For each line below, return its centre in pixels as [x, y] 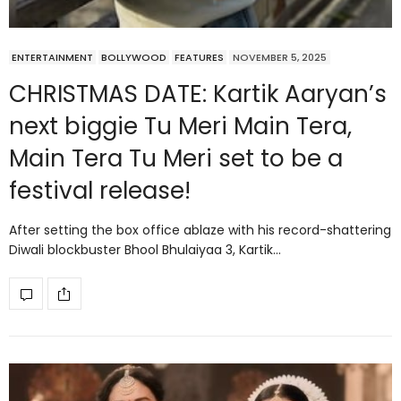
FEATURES [199, 58]
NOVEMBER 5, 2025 [280, 58]
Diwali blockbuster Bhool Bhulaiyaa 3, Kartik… [145, 250]
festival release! [100, 191]
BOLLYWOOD [134, 58]
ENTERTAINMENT [52, 58]
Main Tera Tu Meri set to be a [176, 159]
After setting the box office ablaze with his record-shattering [200, 230]
